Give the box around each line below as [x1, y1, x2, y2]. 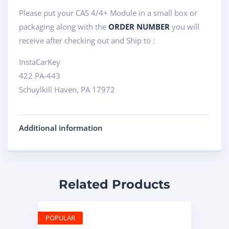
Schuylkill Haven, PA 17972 [19, 84, 115, 95]
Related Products [59, 177, 170, 192]
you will [170, 21, 199, 32]
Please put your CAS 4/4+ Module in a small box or [19, 8, 197, 18]
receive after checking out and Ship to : [19, 35, 155, 45]
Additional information [19, 123, 103, 133]
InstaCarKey [19, 57, 60, 67]
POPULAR [45, 213, 75, 222]
